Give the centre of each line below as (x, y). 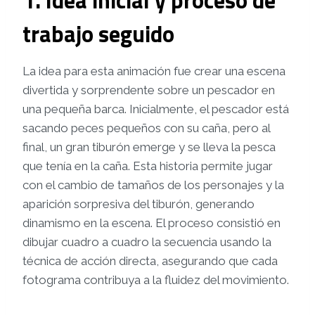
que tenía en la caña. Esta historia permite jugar (148, 166)
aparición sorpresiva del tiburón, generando (139, 204)
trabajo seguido (98, 34)
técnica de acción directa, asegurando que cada (150, 261)
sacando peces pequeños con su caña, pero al (146, 128)
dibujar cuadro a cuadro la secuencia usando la (147, 242)
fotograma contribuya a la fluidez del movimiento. (156, 280)
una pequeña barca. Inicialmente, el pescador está (156, 109)
